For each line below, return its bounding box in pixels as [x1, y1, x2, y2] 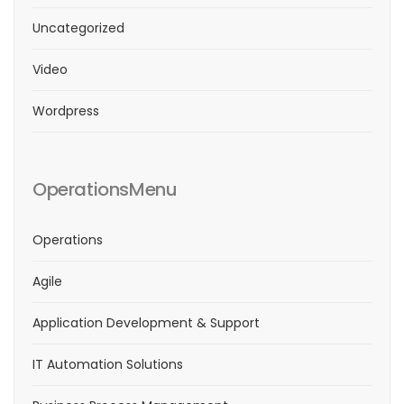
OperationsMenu [32, 176, 178, 202]
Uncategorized [32, 18, 124, 37]
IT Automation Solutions [32, 354, 183, 373]
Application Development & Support [32, 313, 260, 332]
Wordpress [32, 101, 99, 120]
